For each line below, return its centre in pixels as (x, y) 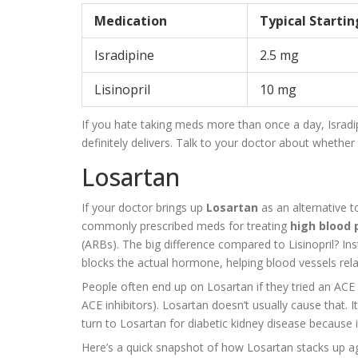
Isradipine (124, 55)
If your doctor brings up (144, 207)
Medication (131, 20)
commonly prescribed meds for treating (186, 225)
